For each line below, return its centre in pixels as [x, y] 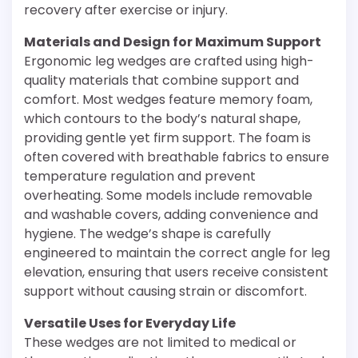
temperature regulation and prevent [140, 176]
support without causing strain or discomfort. [165, 291]
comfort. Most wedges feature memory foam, [168, 99]
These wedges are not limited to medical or [160, 342]
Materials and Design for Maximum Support [173, 42]
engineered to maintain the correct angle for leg [177, 253]
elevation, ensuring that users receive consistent [176, 272]
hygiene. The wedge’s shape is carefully [147, 234]
